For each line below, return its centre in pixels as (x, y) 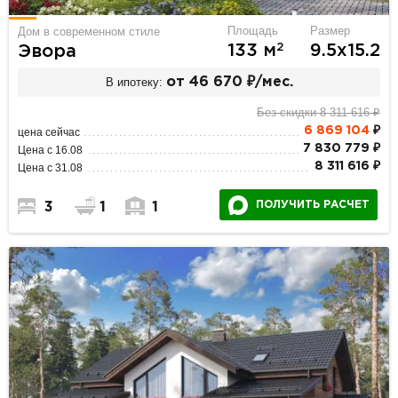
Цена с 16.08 (51, 151)
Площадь (252, 31)
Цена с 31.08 (51, 168)
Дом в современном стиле (89, 32)
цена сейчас (49, 133)
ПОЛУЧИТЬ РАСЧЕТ (312, 205)
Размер (330, 31)
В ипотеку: (134, 82)
